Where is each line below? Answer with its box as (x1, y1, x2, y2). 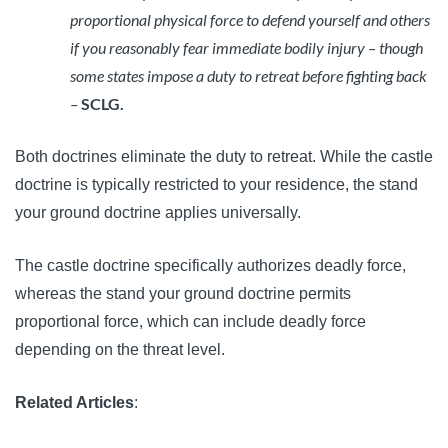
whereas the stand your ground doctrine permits (15, 285, 351, 303)
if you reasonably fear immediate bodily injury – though (70, 38, 423, 58)
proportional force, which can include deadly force (15, 313, 366, 331)
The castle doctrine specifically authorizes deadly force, (15, 257, 406, 275)
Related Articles (15, 394, 134, 412)
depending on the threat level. (15, 341, 225, 359)
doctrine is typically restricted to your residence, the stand (15, 176, 418, 194)
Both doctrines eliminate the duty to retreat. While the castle (15, 148, 433, 166)
